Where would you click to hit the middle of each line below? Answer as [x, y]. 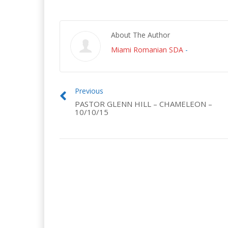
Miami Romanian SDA [147, 50]
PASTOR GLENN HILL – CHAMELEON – [144, 104]
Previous [89, 91]
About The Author [140, 35]
